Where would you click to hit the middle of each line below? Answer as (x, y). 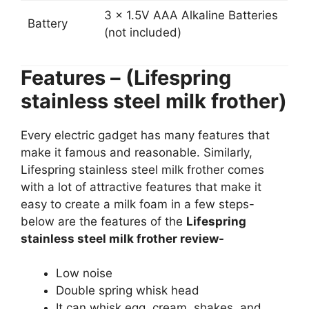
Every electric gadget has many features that (145, 135)
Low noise (84, 273)
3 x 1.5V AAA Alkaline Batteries (191, 16)
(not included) (142, 33)
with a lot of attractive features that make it (141, 187)
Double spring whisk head (128, 291)
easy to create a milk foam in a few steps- (138, 204)
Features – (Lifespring (126, 77)
